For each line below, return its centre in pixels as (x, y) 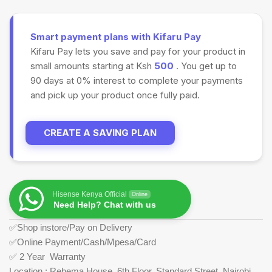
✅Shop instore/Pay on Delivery (71, 228)
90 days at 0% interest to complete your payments (136, 80)
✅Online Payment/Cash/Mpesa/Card (83, 242)
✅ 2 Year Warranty (47, 257)
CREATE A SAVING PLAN (100, 133)
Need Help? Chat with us (105, 205)
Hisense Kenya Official (90, 195)
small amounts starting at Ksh (92, 66)
